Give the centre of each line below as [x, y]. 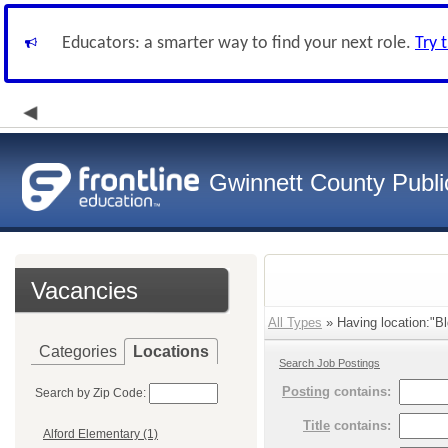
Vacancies [84, 290]
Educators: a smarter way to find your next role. [238, 43]
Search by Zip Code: [90, 393]
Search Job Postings [329, 363]
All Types [295, 322]
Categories [78, 351]
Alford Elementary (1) [100, 434]
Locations [171, 351]
